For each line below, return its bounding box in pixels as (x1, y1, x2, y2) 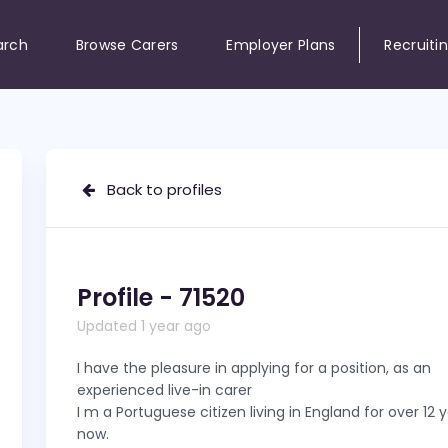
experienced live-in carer (77, 380, 252, 400)
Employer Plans (226, 34, 336, 55)
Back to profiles (95, 179, 222, 200)
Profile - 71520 (77, 281, 245, 314)
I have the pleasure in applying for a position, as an (77, 358, 431, 378)
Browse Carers (75, 34, 179, 55)
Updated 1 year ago (77, 316, 211, 336)
